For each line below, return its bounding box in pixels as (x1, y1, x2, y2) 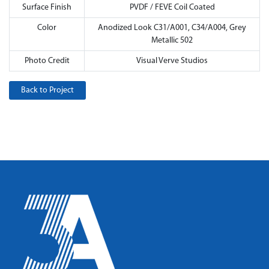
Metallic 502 (151, 36, 193, 45)
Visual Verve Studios (136, 56, 208, 65)
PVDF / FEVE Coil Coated (129, 3, 215, 12)
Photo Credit (24, 56, 70, 65)
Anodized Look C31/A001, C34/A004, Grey (98, 23, 246, 32)
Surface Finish (22, 3, 71, 12)
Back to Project (21, 86, 74, 95)
